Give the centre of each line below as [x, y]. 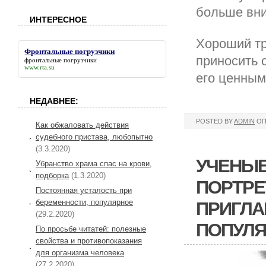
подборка [52, 176]
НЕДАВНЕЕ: [54, 101]
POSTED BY [215, 121]
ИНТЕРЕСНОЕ [58, 20]
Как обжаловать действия [82, 125]
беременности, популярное [84, 202]
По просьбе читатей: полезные [91, 229]
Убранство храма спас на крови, [94, 164]
